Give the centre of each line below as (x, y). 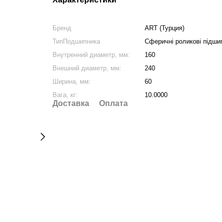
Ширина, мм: (71, 82)
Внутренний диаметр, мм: (91, 55)
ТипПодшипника (76, 41)
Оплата (113, 103)
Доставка (71, 103)
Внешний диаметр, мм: (87, 68)
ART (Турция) (164, 28)
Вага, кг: (65, 95)
